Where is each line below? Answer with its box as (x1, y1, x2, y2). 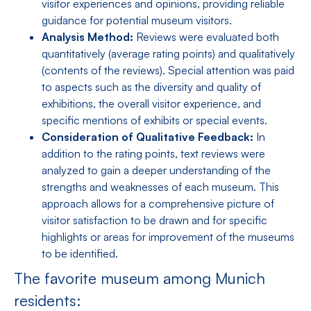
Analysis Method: (42, 30, 133, 44)
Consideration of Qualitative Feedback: (42, 130, 253, 144)
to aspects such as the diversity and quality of (42, 80, 261, 94)
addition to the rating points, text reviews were (42, 146, 265, 161)
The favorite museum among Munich (14, 269, 265, 288)
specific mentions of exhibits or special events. (42, 113, 267, 128)
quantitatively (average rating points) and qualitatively (42, 47, 295, 61)
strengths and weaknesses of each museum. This (42, 180, 279, 194)
